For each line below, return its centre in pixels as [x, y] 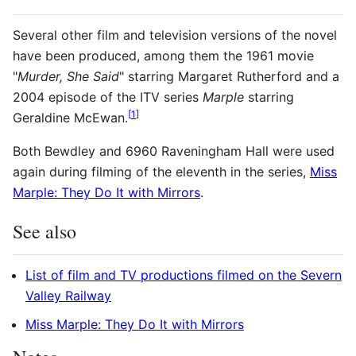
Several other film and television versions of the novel [175, 35]
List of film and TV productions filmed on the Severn [184, 275]
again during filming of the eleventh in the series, [161, 171]
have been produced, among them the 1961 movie [163, 55]
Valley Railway [68, 295]
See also [44, 231]
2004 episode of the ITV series [108, 97]
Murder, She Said [68, 76]
